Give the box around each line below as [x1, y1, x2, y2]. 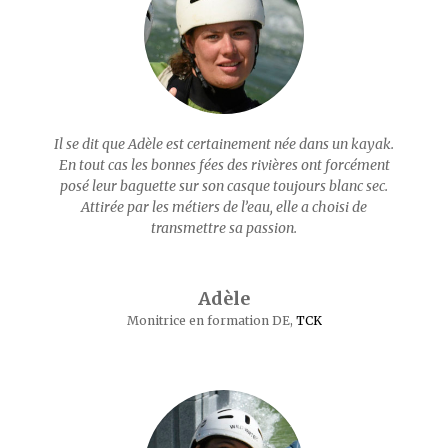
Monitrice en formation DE [126, 313, 290, 328]
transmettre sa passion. [151, 219, 297, 237]
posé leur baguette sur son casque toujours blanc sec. [60, 177, 388, 195]
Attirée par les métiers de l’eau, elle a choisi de [81, 198, 367, 216]
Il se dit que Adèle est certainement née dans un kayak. [54, 135, 394, 153]
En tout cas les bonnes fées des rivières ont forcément [58, 156, 390, 174]
